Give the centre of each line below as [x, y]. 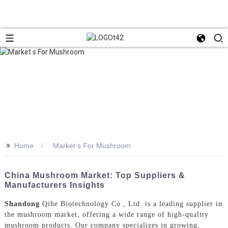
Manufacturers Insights [54, 185]
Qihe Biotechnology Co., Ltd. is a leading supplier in [131, 204]
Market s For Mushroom [92, 145]
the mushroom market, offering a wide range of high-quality [106, 214]
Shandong [22, 204]
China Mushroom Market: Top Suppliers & [95, 175]
